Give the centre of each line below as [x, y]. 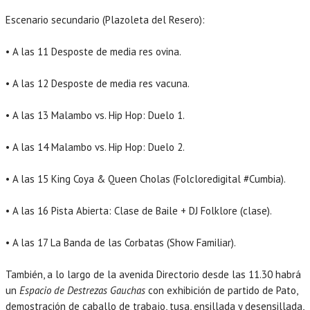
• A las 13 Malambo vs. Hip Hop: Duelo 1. [95, 115]
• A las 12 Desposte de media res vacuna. [98, 83]
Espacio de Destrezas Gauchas [82, 290]
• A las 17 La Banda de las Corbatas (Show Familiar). [121, 242]
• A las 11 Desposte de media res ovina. [93, 51]
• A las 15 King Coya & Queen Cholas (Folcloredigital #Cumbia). [146, 179]
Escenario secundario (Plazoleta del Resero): [105, 19]
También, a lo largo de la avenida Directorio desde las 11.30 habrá [153, 274]
